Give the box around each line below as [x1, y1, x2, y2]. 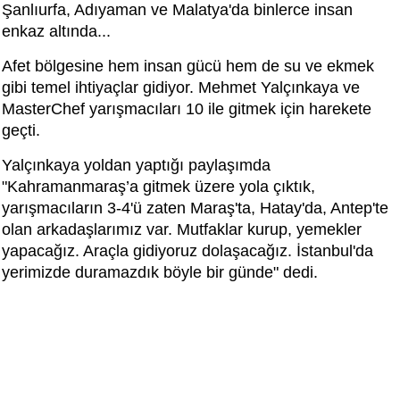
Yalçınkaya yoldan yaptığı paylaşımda [2, 155, 271, 174]
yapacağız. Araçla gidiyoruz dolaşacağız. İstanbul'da [2, 241, 373, 260]
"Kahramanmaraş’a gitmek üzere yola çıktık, [2, 177, 315, 196]
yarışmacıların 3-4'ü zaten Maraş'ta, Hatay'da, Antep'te [2, 198, 388, 217]
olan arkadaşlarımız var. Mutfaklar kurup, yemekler [2, 220, 362, 238]
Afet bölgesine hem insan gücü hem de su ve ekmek [2, 56, 374, 75]
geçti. [2, 121, 40, 139]
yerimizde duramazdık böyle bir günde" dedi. [2, 262, 318, 281]
